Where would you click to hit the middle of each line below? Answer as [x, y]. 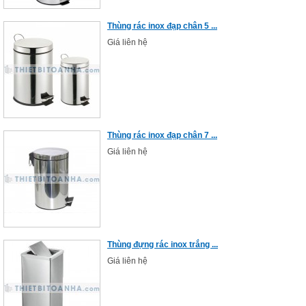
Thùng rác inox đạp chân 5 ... [162, 26]
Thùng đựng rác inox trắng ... [163, 245]
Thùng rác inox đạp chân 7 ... [162, 135]
